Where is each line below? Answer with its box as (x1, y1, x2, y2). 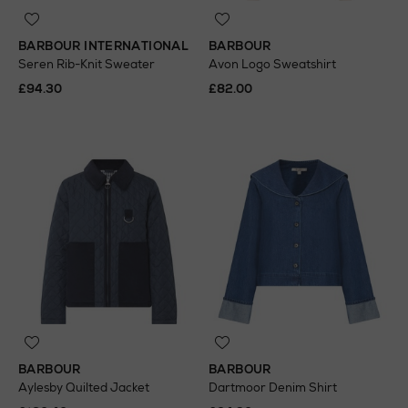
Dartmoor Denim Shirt (209, 380, 337, 395)
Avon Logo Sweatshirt (209, 56, 336, 72)
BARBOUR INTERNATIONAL (18, 38, 189, 54)
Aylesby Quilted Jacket (18, 380, 149, 395)
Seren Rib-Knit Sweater (18, 56, 155, 72)
